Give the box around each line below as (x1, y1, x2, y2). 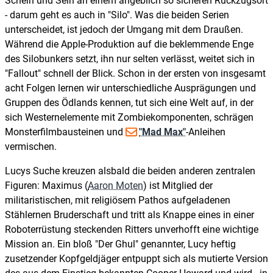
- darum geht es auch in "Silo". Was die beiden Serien (5, 9, 229, 21)
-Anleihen (186, 126, 225, 138)
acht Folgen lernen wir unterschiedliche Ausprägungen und (5, 82, 256, 94)
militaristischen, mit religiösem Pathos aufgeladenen (5, 194, 230, 207)
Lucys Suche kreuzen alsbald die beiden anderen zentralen (5, 165, 255, 177)
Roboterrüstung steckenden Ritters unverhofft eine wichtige (5, 224, 258, 236)
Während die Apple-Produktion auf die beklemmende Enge (5, 38, 253, 51)
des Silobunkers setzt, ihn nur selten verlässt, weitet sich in (5, 53, 255, 65)
